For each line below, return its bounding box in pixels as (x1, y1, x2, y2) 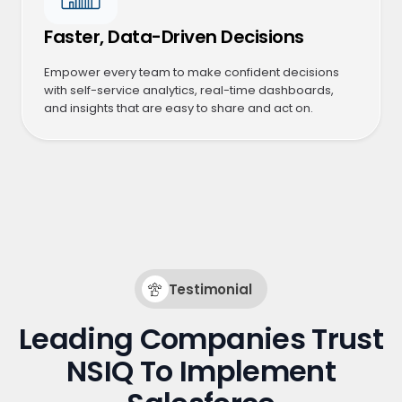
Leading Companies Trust (18, 319, 384, 360)
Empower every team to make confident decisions (44, 64, 339, 82)
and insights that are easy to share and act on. (44, 100, 313, 118)
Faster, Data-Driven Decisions (44, 24, 304, 50)
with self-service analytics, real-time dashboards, (44, 82, 334, 100)
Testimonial (168, 279, 252, 299)
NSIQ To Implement (66, 351, 336, 392)
